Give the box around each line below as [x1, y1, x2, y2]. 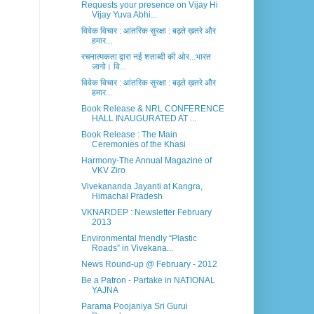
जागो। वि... [91, 62, 126, 72]
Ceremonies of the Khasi [91, 139, 186, 150]
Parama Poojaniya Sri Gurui [81, 301, 188, 312]
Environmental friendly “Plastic [81, 233, 197, 244]
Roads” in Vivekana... [91, 243, 173, 254]
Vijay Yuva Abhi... [91, 10, 157, 20]
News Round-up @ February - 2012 [81, 259, 217, 270]
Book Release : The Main [81, 130, 177, 140]
